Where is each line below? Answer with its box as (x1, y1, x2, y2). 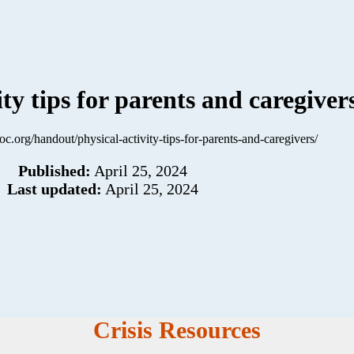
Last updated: (7, 179, 102, 198)
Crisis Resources (93, 316, 261, 343)
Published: (18, 161, 91, 179)
